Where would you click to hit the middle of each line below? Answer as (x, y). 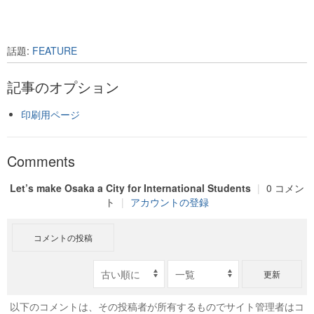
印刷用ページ (50, 115)
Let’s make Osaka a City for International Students (130, 188)
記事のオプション (63, 87)
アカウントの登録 (170, 202)
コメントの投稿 (63, 238)
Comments (41, 161)
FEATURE (55, 51)
